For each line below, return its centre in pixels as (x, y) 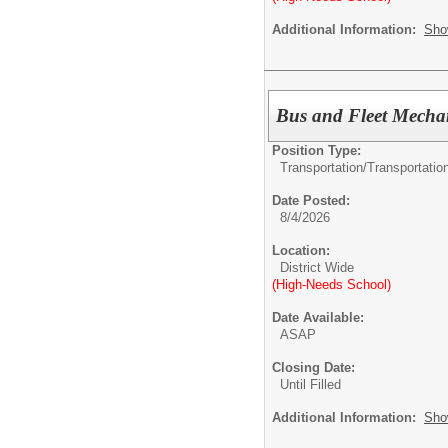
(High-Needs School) (331, 285)
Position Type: (316, 151)
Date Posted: (311, 201)
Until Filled (310, 385)
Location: (301, 251)
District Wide (317, 268)
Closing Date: (313, 368)
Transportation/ (323, 168)
